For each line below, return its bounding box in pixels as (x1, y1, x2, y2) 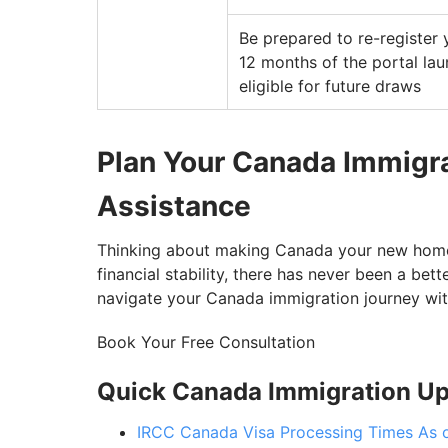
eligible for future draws (239, 76, 421, 97)
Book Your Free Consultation (97, 332, 315, 353)
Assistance (97, 189, 251, 224)
